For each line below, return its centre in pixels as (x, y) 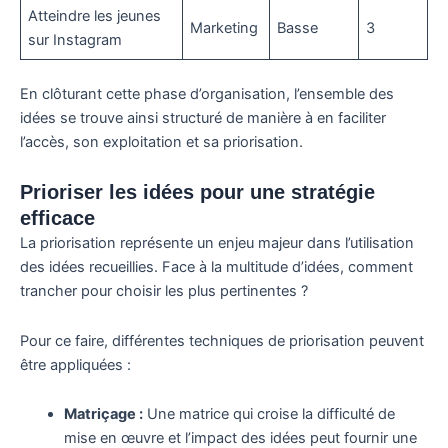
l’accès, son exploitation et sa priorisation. (161, 141)
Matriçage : (103, 414)
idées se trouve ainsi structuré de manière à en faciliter (203, 117)
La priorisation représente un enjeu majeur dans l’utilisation (217, 243)
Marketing (224, 27)
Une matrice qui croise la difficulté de (268, 414)
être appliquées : (75, 364)
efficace (57, 218)
